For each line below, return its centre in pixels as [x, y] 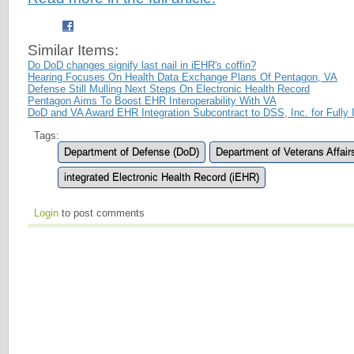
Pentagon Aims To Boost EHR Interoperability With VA [152, 100]
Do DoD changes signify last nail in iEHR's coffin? [142, 65]
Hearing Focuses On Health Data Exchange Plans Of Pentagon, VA [183, 77]
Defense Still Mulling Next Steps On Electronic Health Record [169, 88]
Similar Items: [73, 50]
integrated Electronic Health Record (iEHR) [162, 177]
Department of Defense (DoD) [132, 152]
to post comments [102, 213]
